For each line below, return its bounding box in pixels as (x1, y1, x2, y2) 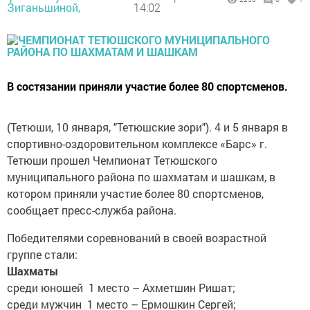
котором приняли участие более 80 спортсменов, (7, 186, 264, 201)
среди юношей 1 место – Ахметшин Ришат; (7, 280, 235, 295)
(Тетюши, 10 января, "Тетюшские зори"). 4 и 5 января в (7, 120, 288, 134)
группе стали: (7, 247, 77, 262)
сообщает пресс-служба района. (7, 203, 176, 217)
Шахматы (7, 264, 61, 278)
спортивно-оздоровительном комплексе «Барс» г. (7, 136, 267, 151)
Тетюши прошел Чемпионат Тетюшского (7, 153, 217, 167)
